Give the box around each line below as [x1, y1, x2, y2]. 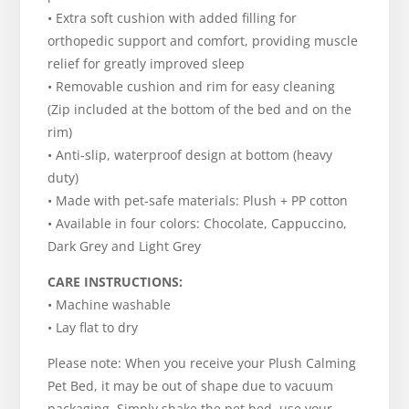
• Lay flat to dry [47, 319, 139, 337]
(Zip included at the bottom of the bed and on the [47, 100, 352, 119]
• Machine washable [47, 296, 172, 314]
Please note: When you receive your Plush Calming [47, 354, 357, 372]
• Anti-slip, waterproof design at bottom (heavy [47, 146, 333, 164]
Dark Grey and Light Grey [47, 237, 202, 256]
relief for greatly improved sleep [47, 55, 246, 73]
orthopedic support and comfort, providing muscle [47, 32, 359, 50]
